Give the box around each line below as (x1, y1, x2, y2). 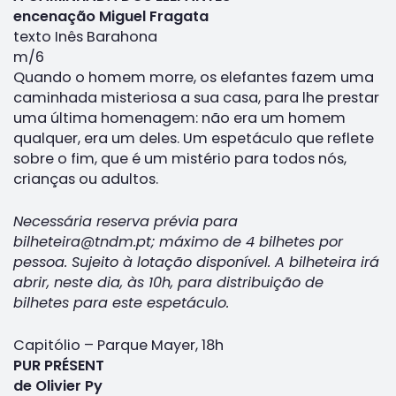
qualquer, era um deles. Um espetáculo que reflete (13, 127, 374, 148)
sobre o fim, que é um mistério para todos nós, (13, 148, 346, 169)
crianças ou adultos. (13, 168, 158, 189)
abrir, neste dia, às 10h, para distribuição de (13, 271, 324, 293)
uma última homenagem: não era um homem (13, 107, 346, 128)
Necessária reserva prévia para (13, 210, 238, 232)
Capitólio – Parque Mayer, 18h (13, 334, 224, 355)
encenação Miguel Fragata (13, 5, 209, 27)
